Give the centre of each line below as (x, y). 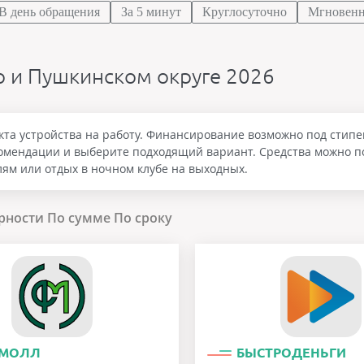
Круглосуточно (245, 12)
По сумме (79, 218)
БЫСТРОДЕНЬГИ (291, 353)
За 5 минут (151, 12)
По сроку (143, 218)
